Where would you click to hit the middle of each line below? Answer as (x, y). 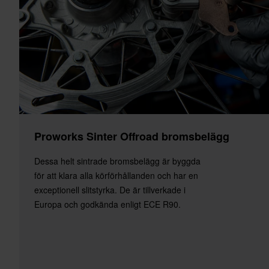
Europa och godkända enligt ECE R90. (107, 204)
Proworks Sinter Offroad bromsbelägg (132, 136)
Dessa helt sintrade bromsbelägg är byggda (117, 161)
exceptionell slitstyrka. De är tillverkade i (110, 189)
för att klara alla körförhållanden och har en (116, 175)
